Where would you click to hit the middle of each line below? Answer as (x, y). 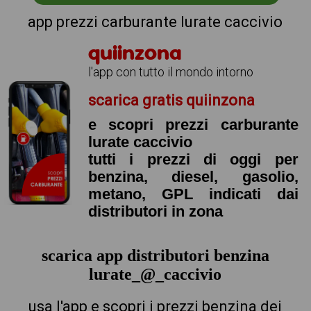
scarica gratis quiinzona (171, 100)
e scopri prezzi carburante (193, 125)
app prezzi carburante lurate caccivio (155, 22)
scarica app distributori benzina (155, 255)
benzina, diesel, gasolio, (193, 177)
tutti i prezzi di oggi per (193, 159)
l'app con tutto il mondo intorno (170, 72)
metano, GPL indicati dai (193, 194)
